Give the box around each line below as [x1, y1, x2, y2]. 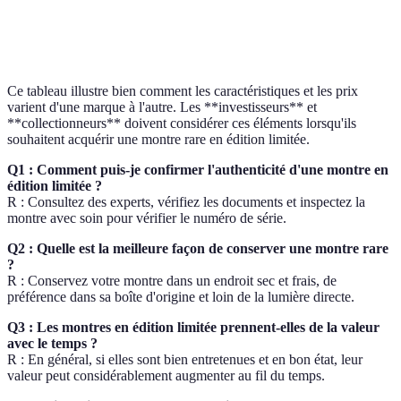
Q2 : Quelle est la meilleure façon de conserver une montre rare [7, 240, 388, 256]
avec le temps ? [7, 335, 98, 351]
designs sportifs [97, 33, 175, 47]
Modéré [220, 14, 259, 29]
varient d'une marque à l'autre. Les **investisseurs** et [7, 98, 317, 115]
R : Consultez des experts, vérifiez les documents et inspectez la [7, 193, 365, 209]
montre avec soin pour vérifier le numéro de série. [7, 209, 286, 226]
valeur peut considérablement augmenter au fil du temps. [7, 367, 325, 383]
